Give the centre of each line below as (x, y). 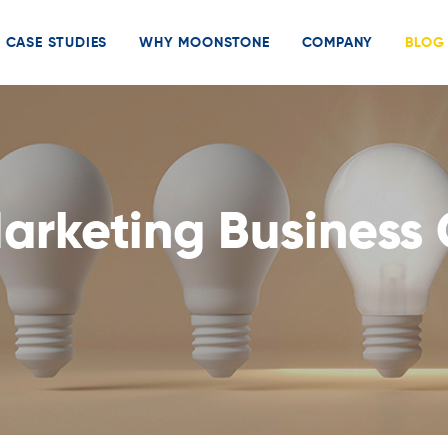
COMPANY (337, 42)
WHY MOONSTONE (204, 42)
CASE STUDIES (56, 42)
